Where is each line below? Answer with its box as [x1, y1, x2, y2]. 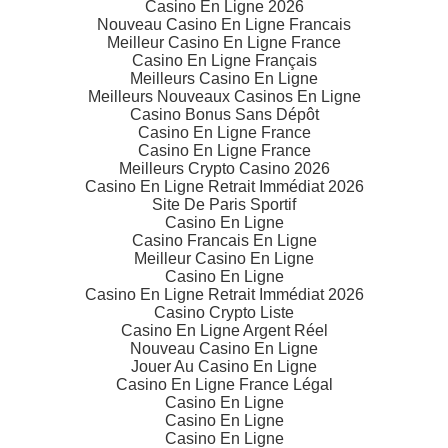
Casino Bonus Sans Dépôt [129, 106, 319, 124]
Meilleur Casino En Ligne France [107, 34, 341, 52]
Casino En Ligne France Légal [115, 376, 333, 394]
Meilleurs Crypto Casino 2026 [118, 160, 330, 178]
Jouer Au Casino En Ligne [131, 358, 317, 376]
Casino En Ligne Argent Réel [120, 322, 328, 340]
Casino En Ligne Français [131, 52, 317, 70]
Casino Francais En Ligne [131, 232, 317, 250]
